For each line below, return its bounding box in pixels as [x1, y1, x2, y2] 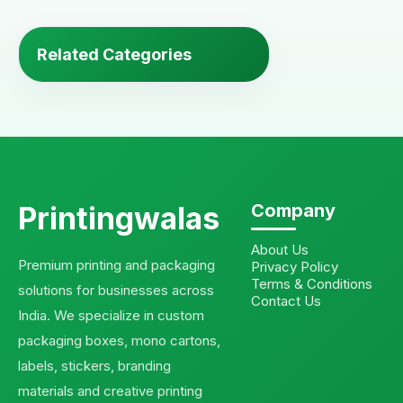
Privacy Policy [251, 257, 339, 275]
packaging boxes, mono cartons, [18, 331, 220, 349]
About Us [251, 240, 309, 258]
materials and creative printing [18, 381, 202, 399]
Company [251, 199, 336, 221]
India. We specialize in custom [18, 306, 204, 324]
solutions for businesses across [18, 281, 214, 299]
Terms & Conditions [251, 274, 373, 292]
